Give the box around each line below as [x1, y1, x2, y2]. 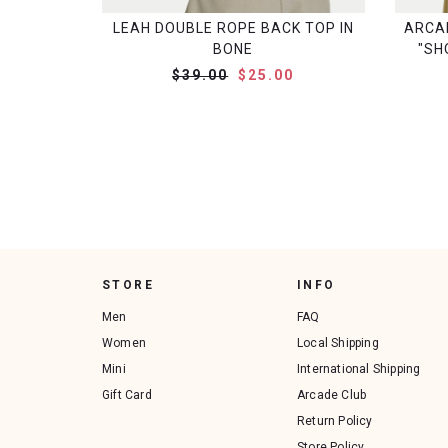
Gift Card [102, 387, 152, 402]
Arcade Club [297, 387, 367, 402]
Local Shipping [297, 335, 379, 350]
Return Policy [297, 413, 373, 428]
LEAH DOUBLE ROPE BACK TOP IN [112, 19, 354, 36]
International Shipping [297, 361, 421, 376]
